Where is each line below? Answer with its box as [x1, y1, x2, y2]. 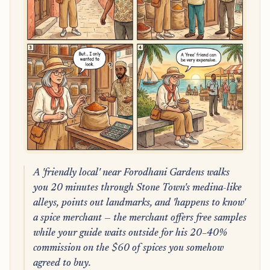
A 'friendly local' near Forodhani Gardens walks [33, 168, 230, 178]
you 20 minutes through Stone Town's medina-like [33, 183, 242, 193]
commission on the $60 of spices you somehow [33, 243, 224, 253]
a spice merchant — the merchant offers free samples [33, 213, 246, 223]
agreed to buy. [33, 258, 91, 268]
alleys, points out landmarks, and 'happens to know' [33, 198, 245, 208]
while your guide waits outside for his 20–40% [33, 228, 227, 238]
